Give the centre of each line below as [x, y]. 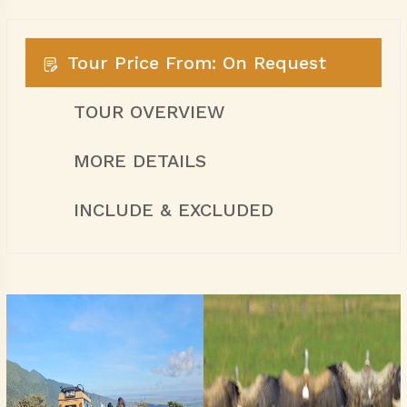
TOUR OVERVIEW [149, 112]
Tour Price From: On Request [196, 63]
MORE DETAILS [139, 161]
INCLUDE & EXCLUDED [173, 210]
